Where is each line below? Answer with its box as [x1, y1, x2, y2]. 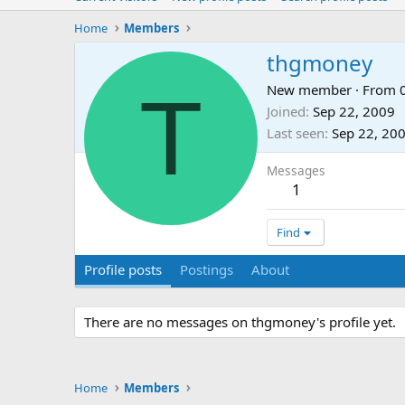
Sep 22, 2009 [313, 102, 395, 121]
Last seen [267, 124, 325, 143]
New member [267, 80, 352, 99]
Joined [267, 102, 306, 121]
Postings [180, 260, 233, 279]
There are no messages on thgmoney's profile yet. [84, 313, 396, 332]
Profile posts [84, 260, 162, 279]
